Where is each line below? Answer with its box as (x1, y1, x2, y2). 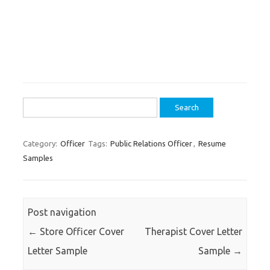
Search (22, 99, 52, 110)
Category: (23, 139, 59, 148)
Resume (198, 139, 226, 148)
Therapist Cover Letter (144, 226, 242, 237)
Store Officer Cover (37, 226, 125, 237)
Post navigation (28, 207, 97, 218)
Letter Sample (28, 245, 88, 257)
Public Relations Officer (110, 139, 192, 148)
